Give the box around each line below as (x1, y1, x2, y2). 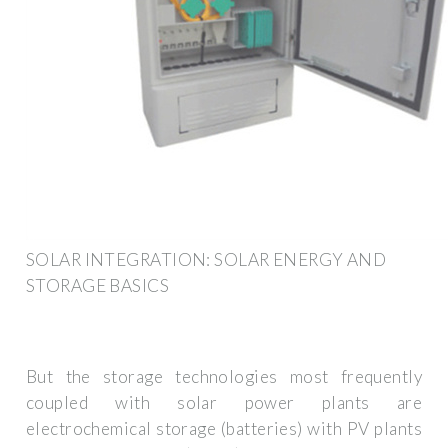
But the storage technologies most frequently (26, 366, 422, 388)
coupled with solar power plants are (26, 392, 422, 414)
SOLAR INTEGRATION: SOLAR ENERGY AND (26, 248, 387, 270)
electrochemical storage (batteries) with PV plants (26, 418, 422, 440)
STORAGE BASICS (26, 274, 170, 296)
